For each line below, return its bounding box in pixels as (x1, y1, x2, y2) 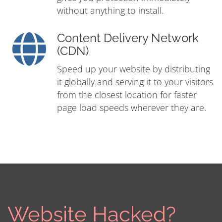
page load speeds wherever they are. (57, 102, 206, 114)
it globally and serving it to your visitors (57, 76, 213, 88)
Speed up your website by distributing (57, 63, 210, 75)
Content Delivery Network (57, 31, 199, 46)
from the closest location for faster (57, 89, 197, 101)
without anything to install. (57, 4, 164, 17)
